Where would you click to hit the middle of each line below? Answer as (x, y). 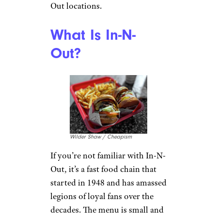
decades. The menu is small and (107, 209)
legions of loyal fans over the (102, 196)
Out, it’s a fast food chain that (103, 169)
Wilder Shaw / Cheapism (101, 137)
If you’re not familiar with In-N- (108, 155)
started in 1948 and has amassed (108, 182)
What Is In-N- (93, 35)
